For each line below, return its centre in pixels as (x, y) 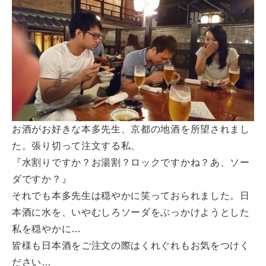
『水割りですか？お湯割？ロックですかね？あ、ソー (131, 162)
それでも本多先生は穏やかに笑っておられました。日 (131, 195)
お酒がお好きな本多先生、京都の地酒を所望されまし (131, 129)
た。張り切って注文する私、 (77, 145)
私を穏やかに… (47, 229)
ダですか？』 (42, 179)
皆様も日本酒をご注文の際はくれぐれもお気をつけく (131, 245)
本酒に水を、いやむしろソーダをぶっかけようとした (131, 212)
